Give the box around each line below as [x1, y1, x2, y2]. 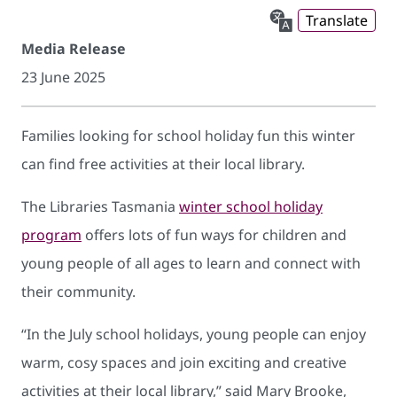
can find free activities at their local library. [21, 153, 305, 174]
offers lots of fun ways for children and [82, 224, 346, 245]
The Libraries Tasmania [21, 196, 179, 216]
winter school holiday [179, 196, 323, 216]
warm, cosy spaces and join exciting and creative [21, 352, 346, 372]
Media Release [21, 38, 126, 58]
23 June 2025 [21, 66, 105, 87]
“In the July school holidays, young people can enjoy [21, 323, 366, 344]
